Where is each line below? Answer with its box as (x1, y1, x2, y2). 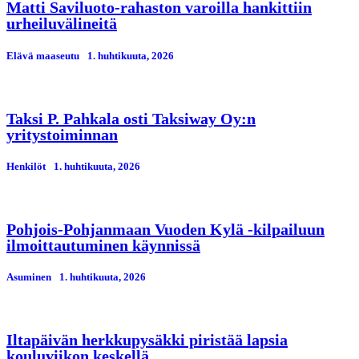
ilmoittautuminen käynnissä (6, 236, 200, 255)
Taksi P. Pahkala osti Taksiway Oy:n (6, 109, 256, 127)
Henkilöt (6, 159, 46, 172)
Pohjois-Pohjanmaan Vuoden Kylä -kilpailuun (6, 220, 325, 239)
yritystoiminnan (6, 125, 118, 143)
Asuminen (6, 271, 51, 284)
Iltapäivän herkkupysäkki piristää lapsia (6, 331, 288, 349)
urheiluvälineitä (6, 14, 117, 33)
